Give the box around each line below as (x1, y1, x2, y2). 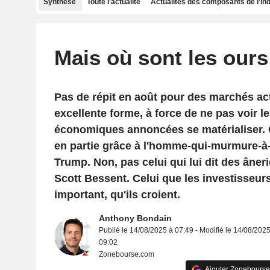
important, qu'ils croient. (54, 189, 180, 201)
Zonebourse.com (98, 250, 154, 259)
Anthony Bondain (98, 213, 172, 223)
